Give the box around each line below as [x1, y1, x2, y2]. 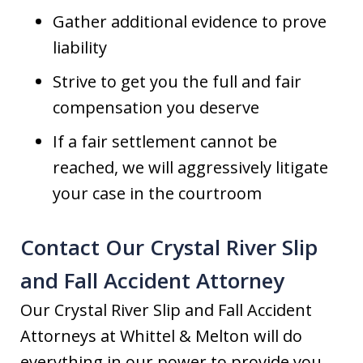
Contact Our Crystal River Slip [20, 233, 318, 262]
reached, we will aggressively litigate [53, 156, 328, 178]
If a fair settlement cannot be [53, 130, 277, 152]
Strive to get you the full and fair [53, 70, 301, 92]
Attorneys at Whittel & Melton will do [20, 325, 302, 347]
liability [53, 36, 107, 58]
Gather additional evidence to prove [53, 11, 327, 32]
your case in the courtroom [53, 182, 262, 204]
